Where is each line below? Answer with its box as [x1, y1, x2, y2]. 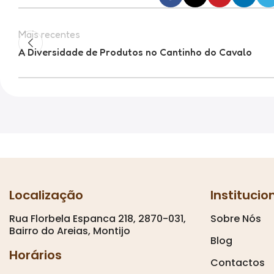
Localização [9, 187, 83, 204]
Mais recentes [18, 28, 80, 40]
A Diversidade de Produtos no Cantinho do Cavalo [18, 46, 252, 58]
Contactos [210, 256, 265, 270]
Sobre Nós [210, 212, 261, 226]
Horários [9, 246, 62, 264]
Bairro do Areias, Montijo [9, 224, 130, 238]
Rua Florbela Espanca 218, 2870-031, [9, 212, 186, 226]
